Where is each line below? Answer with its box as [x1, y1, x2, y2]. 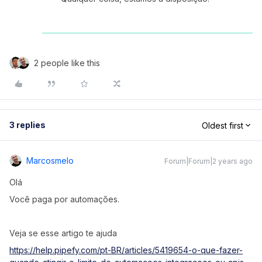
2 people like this [34, 58, 100, 68]
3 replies [9, 120, 46, 130]
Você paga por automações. [9, 194, 119, 204]
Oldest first [202, 120, 243, 130]
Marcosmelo [26, 156, 74, 166]
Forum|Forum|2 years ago [164, 157, 253, 166]
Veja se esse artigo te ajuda [9, 228, 117, 238]
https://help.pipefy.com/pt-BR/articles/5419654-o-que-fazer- [9, 245, 243, 255]
